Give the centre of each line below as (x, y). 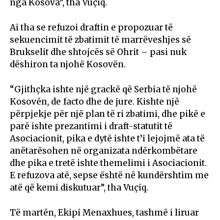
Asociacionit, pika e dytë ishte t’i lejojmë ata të (107, 138)
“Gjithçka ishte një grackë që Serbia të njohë (103, 89)
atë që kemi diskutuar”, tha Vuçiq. (79, 187)
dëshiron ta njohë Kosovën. (68, 64)
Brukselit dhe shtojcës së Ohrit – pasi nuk (98, 52)
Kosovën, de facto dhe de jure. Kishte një (95, 101)
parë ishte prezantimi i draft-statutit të (91, 126)
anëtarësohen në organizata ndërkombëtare (104, 151)
